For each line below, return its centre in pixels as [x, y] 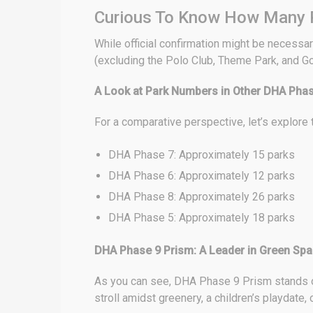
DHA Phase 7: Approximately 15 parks [202, 155]
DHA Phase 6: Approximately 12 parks [202, 176]
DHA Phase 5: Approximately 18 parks [202, 218]
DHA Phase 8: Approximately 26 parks [202, 197]
